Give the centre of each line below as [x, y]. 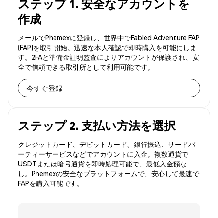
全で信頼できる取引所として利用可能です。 [86, 67]
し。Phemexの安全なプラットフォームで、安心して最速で [109, 173]
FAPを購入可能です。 [51, 183]
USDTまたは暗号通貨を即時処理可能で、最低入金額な [102, 164]
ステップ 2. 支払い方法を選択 [97, 126]
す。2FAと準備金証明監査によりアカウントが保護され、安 [109, 57]
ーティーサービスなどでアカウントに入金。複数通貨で [103, 154]
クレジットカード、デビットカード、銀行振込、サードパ [107, 144]
